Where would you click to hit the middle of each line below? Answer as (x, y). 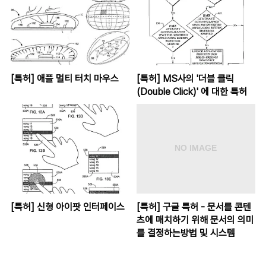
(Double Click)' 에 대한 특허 (191, 91)
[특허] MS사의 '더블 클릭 (185, 78)
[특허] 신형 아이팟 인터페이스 (68, 207)
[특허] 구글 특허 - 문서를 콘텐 (194, 207)
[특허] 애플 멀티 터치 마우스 (65, 78)
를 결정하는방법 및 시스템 (186, 233)
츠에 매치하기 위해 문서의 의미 (195, 220)
